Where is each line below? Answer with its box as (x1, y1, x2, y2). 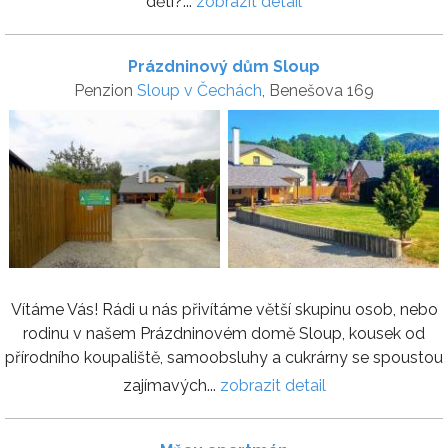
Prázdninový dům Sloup (128, 57, 320, 77)
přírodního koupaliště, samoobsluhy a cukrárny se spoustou (5, 348, 443, 368)
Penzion (74, 81, 137, 101)
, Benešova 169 (262, 81, 374, 101)
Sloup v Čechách (137, 81, 262, 101)
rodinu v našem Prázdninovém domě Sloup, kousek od (23, 324, 425, 344)
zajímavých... (122, 376, 220, 396)
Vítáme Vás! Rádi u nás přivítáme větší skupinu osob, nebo (10, 300, 438, 320)
